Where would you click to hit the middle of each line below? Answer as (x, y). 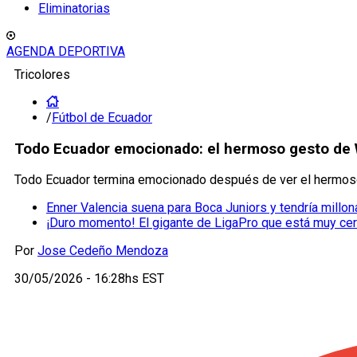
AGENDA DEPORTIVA (66, 51)
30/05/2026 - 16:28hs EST (89, 279)
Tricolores (42, 75)
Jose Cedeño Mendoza (103, 251)
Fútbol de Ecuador (102, 118)
